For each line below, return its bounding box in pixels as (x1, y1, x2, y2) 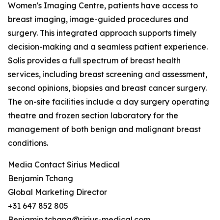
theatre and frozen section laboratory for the (8, 110, 178, 120)
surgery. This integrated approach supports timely (8, 28, 196, 38)
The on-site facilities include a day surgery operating (8, 97, 209, 107)
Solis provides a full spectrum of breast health (8, 55, 181, 65)
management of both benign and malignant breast (8, 124, 201, 134)
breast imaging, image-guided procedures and (8, 14, 189, 24)
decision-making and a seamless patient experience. (8, 42, 208, 52)
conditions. (8, 138, 48, 148)
